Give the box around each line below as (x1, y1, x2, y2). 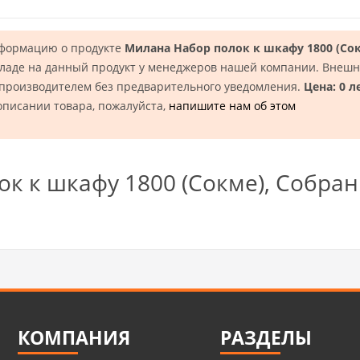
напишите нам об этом (169, 98, 296, 114)
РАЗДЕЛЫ (220, 325, 313, 351)
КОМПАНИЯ (18, 325, 131, 351)
